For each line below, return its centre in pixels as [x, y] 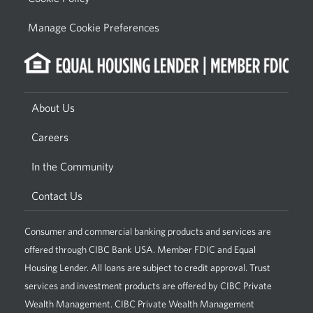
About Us [53, 107]
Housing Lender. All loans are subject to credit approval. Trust [147, 267]
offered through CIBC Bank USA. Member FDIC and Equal [140, 249]
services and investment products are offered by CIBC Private [148, 285]
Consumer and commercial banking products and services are [148, 231]
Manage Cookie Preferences [94, 27]
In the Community [73, 166]
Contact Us [57, 195]
